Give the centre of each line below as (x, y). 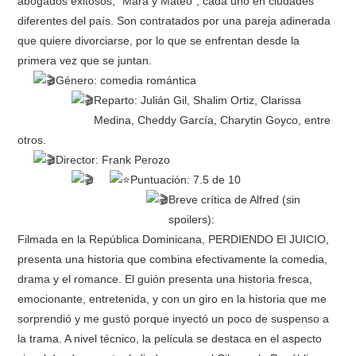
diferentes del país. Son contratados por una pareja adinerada (174, 20)
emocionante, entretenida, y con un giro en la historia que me (172, 298)
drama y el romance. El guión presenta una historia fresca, (165, 279)
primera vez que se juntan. (85, 60)
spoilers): (192, 219)
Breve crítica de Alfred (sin (235, 199)
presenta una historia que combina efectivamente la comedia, (173, 259)
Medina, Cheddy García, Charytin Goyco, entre (213, 120)
